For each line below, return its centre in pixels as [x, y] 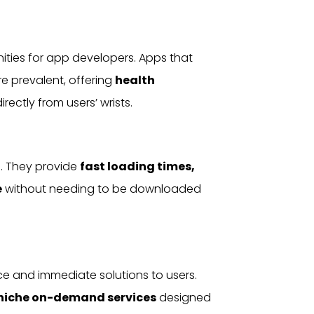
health [135, 80]
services [132, 298]
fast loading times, [137, 166]
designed [184, 298]
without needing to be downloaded [102, 189]
